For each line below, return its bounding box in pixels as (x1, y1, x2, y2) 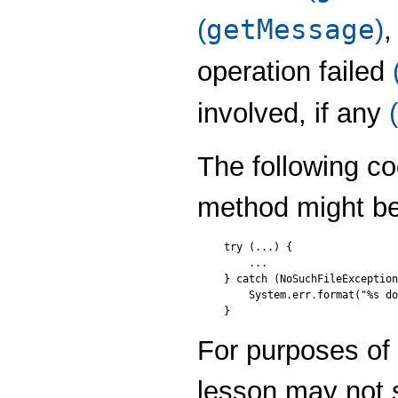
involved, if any (197, 97, 389, 129)
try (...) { (224, 241, 292, 254)
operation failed (197, 55, 393, 87)
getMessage (206, 12, 375, 45)
